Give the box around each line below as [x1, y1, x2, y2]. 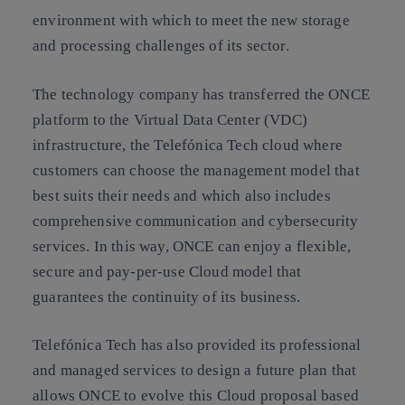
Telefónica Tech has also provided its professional [33, 336, 362, 353]
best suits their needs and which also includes [33, 186, 331, 204]
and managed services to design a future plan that [33, 362, 357, 379]
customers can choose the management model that [33, 161, 360, 179]
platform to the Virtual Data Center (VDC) [33, 110, 307, 128]
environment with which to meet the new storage [33, 12, 350, 29]
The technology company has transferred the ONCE [33, 85, 370, 103]
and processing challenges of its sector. [33, 37, 289, 54]
